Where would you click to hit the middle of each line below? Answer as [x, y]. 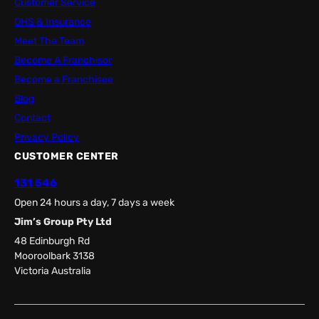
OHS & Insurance [53, 22]
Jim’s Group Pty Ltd [63, 222]
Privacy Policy [47, 137]
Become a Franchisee [64, 80]
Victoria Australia [53, 271]
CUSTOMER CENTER [67, 157]
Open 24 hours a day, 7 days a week [94, 203]
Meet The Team [49, 41]
